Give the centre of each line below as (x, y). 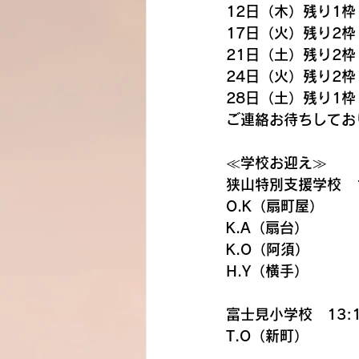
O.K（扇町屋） (275, 206)
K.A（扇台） (267, 228)
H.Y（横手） (267, 271)
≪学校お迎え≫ (276, 163)
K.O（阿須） (268, 249)
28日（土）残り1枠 (291, 98)
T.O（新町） (267, 336)
